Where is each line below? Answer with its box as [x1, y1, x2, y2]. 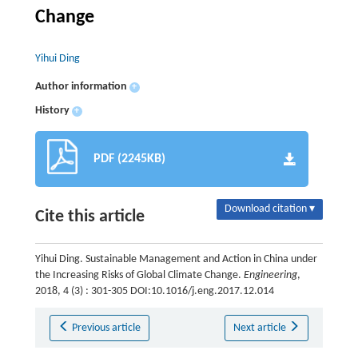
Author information [34, 81, 127, 93]
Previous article [72, 322, 141, 334]
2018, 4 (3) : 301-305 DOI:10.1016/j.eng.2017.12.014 [34, 285, 274, 297]
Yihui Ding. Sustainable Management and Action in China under [34, 253, 317, 265]
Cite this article [34, 208, 145, 226]
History [34, 105, 70, 117]
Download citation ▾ [225, 203, 316, 215]
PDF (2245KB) [93, 153, 165, 165]
